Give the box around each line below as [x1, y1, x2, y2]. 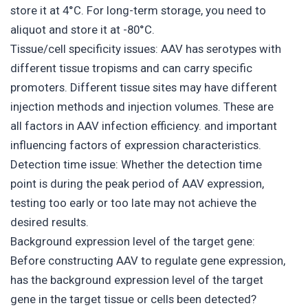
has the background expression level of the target [10, 272, 263, 287]
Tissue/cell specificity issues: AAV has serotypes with [10, 41, 281, 56]
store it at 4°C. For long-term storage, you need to [10, 3, 266, 17]
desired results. [10, 214, 89, 229]
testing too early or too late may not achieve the [10, 195, 256, 210]
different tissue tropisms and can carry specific [10, 60, 252, 75]
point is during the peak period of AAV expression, [10, 176, 264, 190]
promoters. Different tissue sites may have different [10, 80, 277, 94]
